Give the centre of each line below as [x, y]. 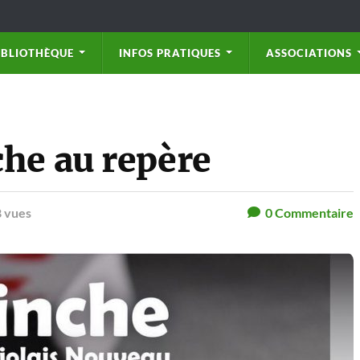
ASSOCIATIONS [309, 53]
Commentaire [313, 213]
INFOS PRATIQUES [170, 53]
